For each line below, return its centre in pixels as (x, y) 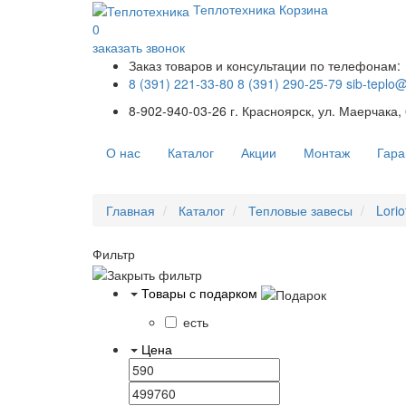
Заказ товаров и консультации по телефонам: (265, 66)
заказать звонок (139, 48)
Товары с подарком (199, 292)
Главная (130, 211)
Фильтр (114, 254)
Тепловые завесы (300, 211)
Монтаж (327, 153)
